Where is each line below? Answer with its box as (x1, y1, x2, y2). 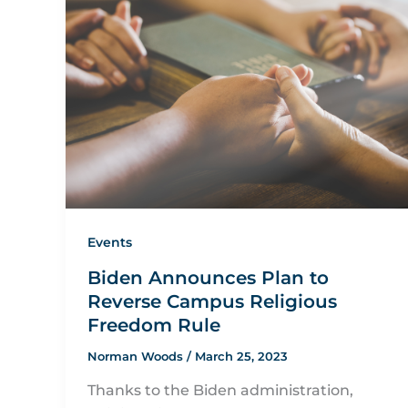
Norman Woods (87, 349, 187, 364)
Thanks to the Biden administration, (87, 381, 353, 399)
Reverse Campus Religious (87, 291, 337, 313)
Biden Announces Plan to (87, 267, 329, 290)
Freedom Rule (87, 314, 220, 337)
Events (87, 234, 132, 251)
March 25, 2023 (195, 349, 288, 364)
